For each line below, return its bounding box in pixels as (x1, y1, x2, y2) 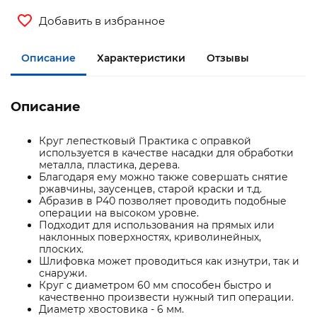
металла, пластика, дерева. (39, 158, 183, 172)
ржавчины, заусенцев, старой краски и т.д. (39, 183, 265, 196)
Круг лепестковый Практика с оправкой (39, 134, 251, 148)
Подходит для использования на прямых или (39, 219, 275, 232)
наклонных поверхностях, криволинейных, (39, 231, 261, 244)
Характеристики (97, 51, 185, 64)
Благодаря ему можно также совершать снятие (39, 171, 288, 184)
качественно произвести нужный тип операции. (39, 291, 296, 304)
